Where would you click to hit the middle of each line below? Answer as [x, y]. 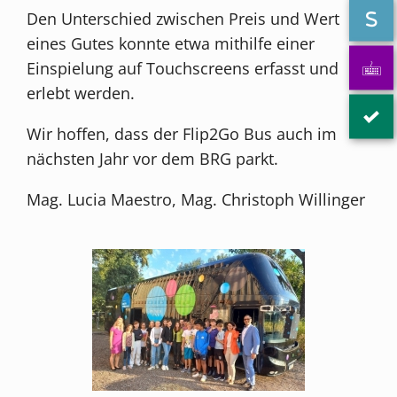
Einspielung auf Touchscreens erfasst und [183, 68]
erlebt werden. [81, 93]
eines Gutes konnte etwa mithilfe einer [171, 43]
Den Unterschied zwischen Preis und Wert [183, 18]
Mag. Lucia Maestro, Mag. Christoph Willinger [196, 199]
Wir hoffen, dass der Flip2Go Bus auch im [182, 133]
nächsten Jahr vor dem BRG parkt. [153, 158]
